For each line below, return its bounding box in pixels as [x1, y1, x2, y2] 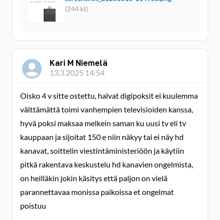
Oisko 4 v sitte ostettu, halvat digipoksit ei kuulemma [20, 91, 198, 100]
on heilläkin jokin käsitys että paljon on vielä [20, 173, 167, 183]
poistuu [20, 201, 46, 210]
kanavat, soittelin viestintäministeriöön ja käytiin [20, 146, 184, 155]
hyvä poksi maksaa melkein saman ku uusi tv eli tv [20, 118, 186, 128]
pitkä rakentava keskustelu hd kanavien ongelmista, [20, 160, 193, 169]
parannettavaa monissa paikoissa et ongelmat [20, 187, 174, 196]
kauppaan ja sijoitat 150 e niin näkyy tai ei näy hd [20, 132, 184, 141]
